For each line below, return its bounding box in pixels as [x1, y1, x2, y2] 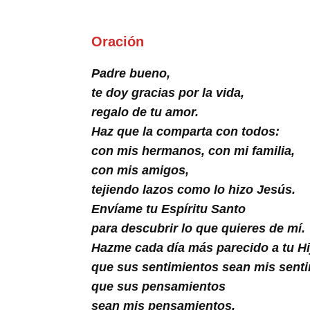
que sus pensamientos [91, 280, 226, 293]
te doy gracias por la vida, [91, 86, 244, 100]
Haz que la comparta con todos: [91, 125, 280, 138]
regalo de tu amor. [91, 105, 199, 119]
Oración [91, 34, 144, 49]
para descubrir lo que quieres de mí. [91, 221, 305, 235]
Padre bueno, [91, 66, 170, 80]
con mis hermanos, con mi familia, [91, 144, 295, 158]
